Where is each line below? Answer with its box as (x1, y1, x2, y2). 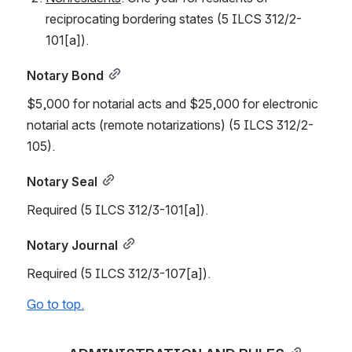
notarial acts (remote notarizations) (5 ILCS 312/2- (27, 116, 313, 133)
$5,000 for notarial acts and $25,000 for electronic (27, 95, 318, 112)
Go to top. (27, 295, 84, 312)
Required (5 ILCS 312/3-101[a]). (27, 201, 208, 218)
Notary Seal (27, 173, 97, 189)
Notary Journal (27, 236, 118, 253)
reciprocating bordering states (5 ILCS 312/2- (46, 10, 302, 27)
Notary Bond (27, 67, 104, 83)
